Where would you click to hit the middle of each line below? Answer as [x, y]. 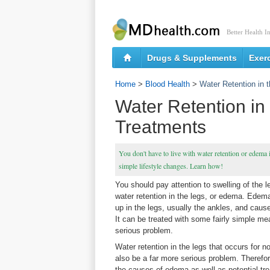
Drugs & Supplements [192, 58]
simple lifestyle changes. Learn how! [171, 166]
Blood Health [168, 84]
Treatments [161, 127]
